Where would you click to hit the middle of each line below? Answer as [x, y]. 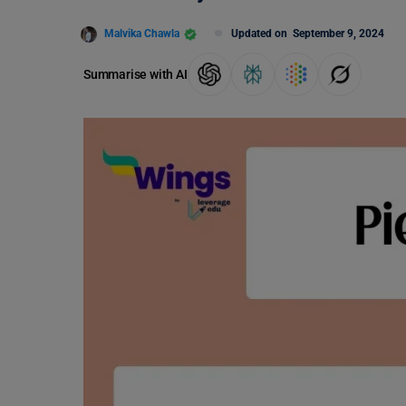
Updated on [262, 34]
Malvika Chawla [142, 33]
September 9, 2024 [338, 34]
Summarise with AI [135, 74]
